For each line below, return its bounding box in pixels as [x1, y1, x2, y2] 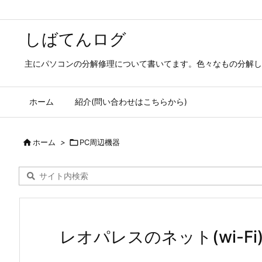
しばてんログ [25, 29, 126, 49]
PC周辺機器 [80, 137, 120, 147]
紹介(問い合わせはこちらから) [75, 96, 187, 106]
